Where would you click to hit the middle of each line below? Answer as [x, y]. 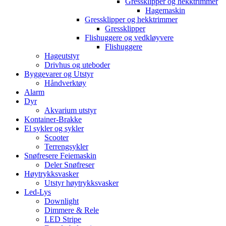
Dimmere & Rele [72, 210]
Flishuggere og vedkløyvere [129, 37]
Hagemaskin [165, 10]
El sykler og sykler [54, 128]
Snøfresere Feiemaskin [60, 155]
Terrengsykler [66, 146]
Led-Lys [38, 192]
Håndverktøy [65, 83]
